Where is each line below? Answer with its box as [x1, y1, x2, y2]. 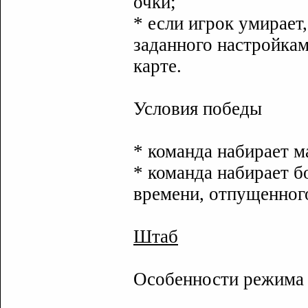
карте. [133, 56, 181, 76]
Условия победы [133, 98, 262, 119]
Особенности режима [133, 269, 304, 289]
